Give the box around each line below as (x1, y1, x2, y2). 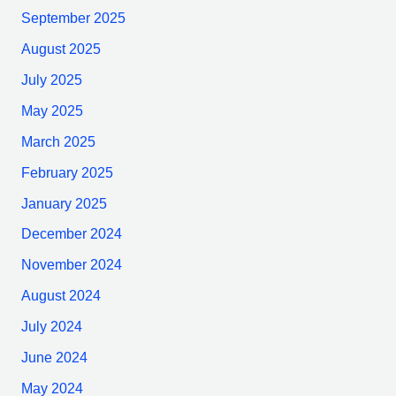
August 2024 (20, 288, 101, 304)
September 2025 (20, 11, 126, 27)
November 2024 (20, 257, 122, 273)
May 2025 (20, 103, 83, 118)
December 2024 (20, 226, 122, 242)
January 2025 (20, 195, 107, 211)
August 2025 (20, 42, 101, 57)
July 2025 (20, 72, 82, 88)
